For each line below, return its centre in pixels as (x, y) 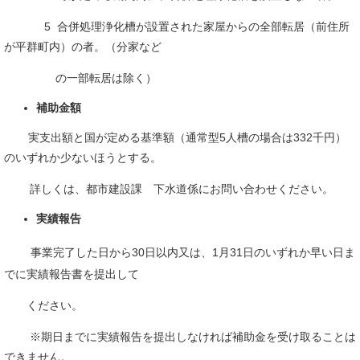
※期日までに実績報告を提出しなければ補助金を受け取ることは (180, 337)
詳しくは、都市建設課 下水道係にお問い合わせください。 (169, 189)
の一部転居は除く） (80, 78)
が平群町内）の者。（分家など (83, 47)
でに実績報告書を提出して (72, 274)
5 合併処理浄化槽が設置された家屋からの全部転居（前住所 (177, 27)
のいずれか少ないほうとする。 (83, 158)
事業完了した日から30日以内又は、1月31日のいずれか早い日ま (193, 253)
